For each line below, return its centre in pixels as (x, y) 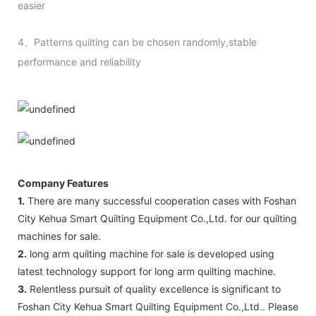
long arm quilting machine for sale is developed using (151, 253)
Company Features (63, 183)
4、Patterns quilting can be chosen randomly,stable (137, 42)
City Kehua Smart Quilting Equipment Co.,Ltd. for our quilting (157, 218)
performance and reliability (79, 61)
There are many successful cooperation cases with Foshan (160, 200)
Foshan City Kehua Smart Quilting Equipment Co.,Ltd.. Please (158, 306)
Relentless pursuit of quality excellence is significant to (154, 288)
